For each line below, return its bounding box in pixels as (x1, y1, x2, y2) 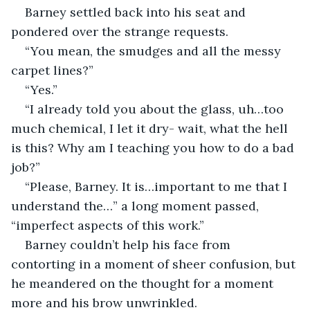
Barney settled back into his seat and (25, 3, 249, 20)
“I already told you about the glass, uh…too (25, 100, 287, 117)
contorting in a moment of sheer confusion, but (11, 255, 299, 272)
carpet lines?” (11, 62, 93, 78)
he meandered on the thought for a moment (11, 275, 277, 291)
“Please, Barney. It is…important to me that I (25, 178, 291, 194)
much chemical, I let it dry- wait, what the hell (11, 120, 291, 136)
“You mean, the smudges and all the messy (25, 42, 284, 59)
